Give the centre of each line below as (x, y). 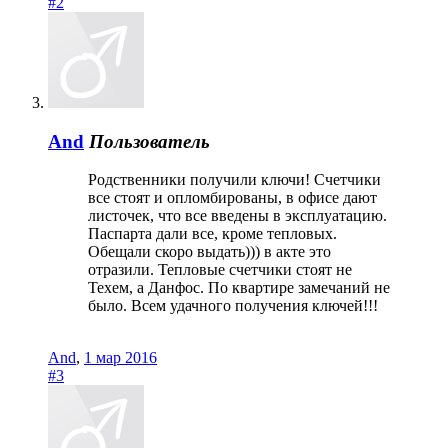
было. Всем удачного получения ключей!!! (233, 306)
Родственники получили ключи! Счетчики (234, 180)
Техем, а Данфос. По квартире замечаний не (239, 288)
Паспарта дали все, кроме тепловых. (212, 234)
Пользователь (149, 141)
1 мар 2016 (120, 358)
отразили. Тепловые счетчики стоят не (220, 270)
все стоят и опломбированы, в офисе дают (232, 198)
